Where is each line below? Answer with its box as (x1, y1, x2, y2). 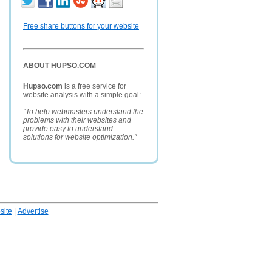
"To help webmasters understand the (23, 107, 143, 116)
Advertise (17, 207, 49, 216)
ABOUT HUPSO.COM (23, 61, 96, 70)
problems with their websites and (23, 116, 131, 124)
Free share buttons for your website (23, 22, 139, 30)
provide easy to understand (23, 124, 113, 133)
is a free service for (63, 82, 126, 90)
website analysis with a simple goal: (23, 90, 141, 99)
